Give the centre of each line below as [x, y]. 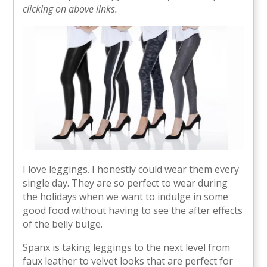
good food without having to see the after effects [133, 211]
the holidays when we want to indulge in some [126, 197]
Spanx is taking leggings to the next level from [127, 248]
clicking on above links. [70, 9]
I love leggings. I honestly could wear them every [131, 170]
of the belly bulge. [63, 224]
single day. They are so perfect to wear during [125, 183]
